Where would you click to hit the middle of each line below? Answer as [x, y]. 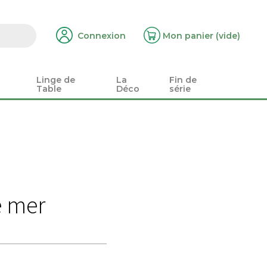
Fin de [183, 80]
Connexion [102, 36]
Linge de [55, 80]
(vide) [228, 36]
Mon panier [188, 36]
